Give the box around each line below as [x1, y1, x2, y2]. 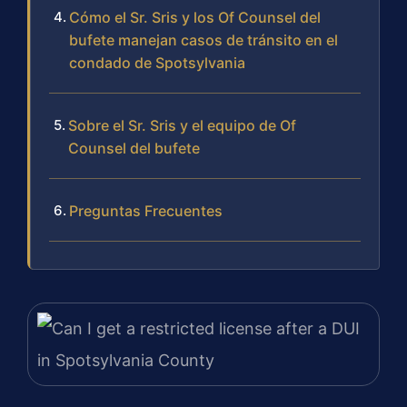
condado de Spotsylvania [69, 54, 245, 73]
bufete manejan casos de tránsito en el [69, 31, 338, 50]
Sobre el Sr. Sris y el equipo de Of [68, 116, 296, 135]
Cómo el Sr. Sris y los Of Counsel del [69, 8, 321, 27]
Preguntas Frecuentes [69, 202, 223, 221]
